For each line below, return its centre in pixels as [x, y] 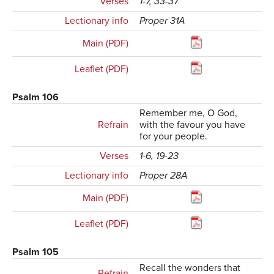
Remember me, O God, [189, 113]
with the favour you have [193, 125]
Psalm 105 [35, 252]
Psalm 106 [35, 98]
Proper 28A [164, 176]
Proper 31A [163, 21]
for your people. [174, 137]
